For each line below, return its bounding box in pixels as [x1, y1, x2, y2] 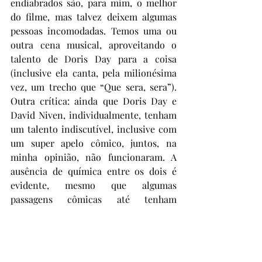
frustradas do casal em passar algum [11, 221, 177, 233]
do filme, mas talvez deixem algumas [11, 11, 177, 23]
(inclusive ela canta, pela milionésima [11, 67, 177, 79]
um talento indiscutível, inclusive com [11, 123, 177, 135]
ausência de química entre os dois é [11, 165, 177, 177]
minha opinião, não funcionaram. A [11, 151, 177, 163]
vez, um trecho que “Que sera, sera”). [11, 81, 177, 93]
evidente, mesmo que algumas [11, 179, 177, 191]
